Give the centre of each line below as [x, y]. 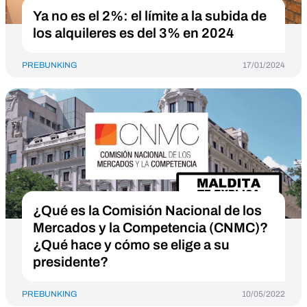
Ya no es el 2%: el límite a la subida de [150, 16]
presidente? [71, 262]
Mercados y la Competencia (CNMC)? [150, 228]
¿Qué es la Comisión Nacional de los [147, 210]
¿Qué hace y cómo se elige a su [131, 245]
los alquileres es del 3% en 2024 [134, 33]
